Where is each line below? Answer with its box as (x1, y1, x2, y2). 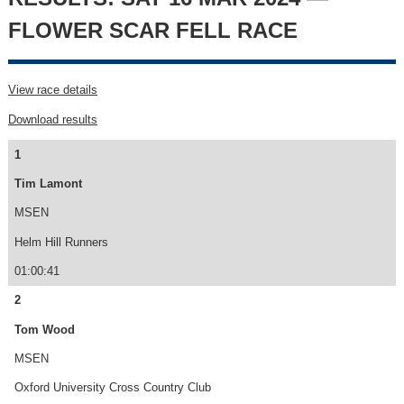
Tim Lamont (14, 177, 82, 191)
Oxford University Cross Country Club (14, 381, 211, 395)
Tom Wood (14, 322, 75, 336)
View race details (7, 83, 97, 97)
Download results (7, 112, 97, 126)
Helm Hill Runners (14, 234, 108, 249)
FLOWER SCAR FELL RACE (7, 18, 298, 43)
